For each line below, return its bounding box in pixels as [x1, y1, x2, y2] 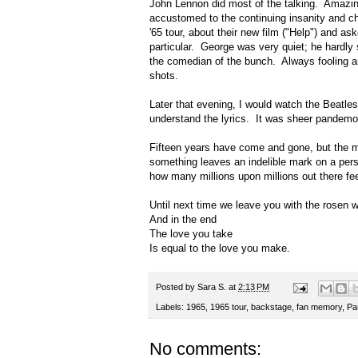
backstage [251, 301, 292, 312]
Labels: [156, 301, 186, 312]
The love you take [149, 228, 233, 241]
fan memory [296, 301, 342, 312]
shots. [149, 70, 178, 82]
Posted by [156, 282, 197, 292]
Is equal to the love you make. [149, 242, 290, 255]
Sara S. [197, 282, 226, 292]
